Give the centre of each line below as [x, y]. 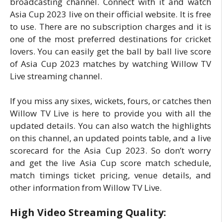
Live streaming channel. [56, 76]
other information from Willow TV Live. [86, 188]
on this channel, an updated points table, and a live [111, 138]
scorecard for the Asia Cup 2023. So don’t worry [111, 150]
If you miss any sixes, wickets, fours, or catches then [111, 101]
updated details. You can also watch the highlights [111, 126]
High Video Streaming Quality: [88, 212]
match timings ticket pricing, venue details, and [111, 175]
